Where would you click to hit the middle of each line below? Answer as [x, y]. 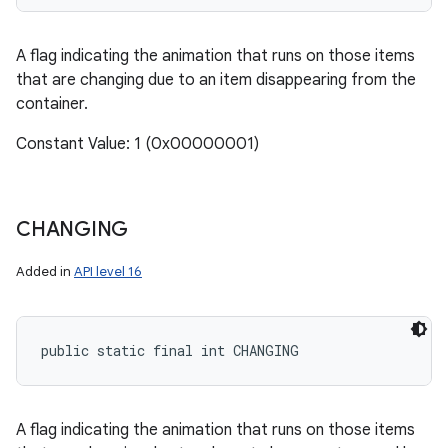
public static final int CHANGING [170, 350]
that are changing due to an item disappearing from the [216, 80]
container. [52, 104]
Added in [45, 271]
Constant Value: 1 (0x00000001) [137, 144]
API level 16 [108, 271]
